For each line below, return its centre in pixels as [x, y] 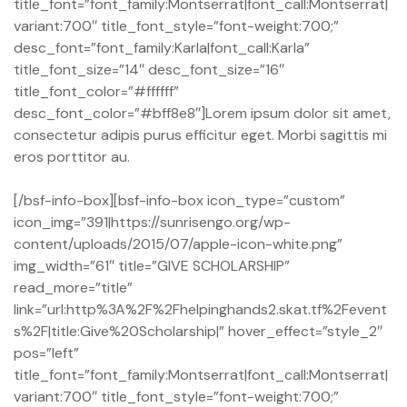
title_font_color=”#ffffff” [96, 92]
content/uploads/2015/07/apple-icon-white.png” [178, 244]
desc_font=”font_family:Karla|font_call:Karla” [162, 48]
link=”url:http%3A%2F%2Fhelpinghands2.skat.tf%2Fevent [200, 310]
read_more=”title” [73, 288]
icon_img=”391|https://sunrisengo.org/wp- [152, 223]
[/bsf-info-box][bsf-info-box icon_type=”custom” [179, 201]
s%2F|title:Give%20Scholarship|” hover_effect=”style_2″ [198, 332]
